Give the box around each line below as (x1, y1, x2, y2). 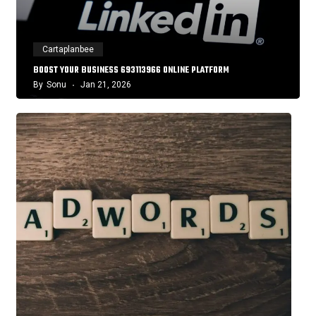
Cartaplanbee (42, 44, 94, 54)
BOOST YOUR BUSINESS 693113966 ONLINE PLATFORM (33, 63, 229, 78)
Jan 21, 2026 (80, 79, 131, 90)
